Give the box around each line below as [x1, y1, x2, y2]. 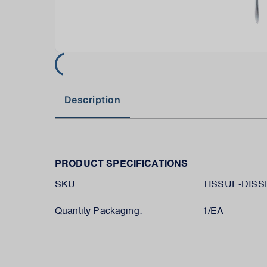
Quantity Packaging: [55, 207, 142, 216]
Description [64, 94, 121, 105]
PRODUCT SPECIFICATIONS [55, 160, 188, 169]
